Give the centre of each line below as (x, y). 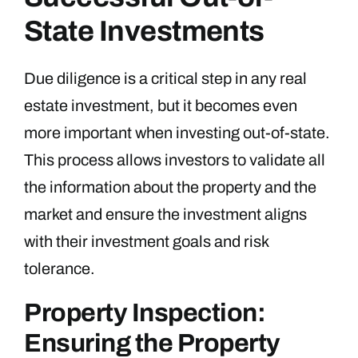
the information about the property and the (170, 187)
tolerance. (60, 269)
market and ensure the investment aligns (165, 215)
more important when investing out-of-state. (177, 133)
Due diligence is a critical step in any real (165, 79)
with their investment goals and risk (146, 242)
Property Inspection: (145, 313)
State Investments (144, 32)
